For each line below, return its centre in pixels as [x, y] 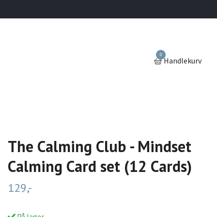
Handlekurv [183, 61]
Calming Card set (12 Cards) [100, 166]
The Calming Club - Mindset [99, 146]
